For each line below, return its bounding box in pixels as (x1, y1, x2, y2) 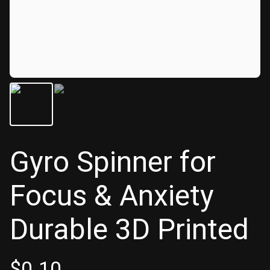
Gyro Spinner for (10, 145, 216, 179)
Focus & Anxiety (10, 178, 214, 213)
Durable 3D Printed (10, 212, 249, 246)
